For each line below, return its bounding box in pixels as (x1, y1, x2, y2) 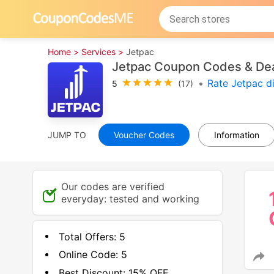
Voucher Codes (114, 130, 175, 140)
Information (214, 130, 260, 140)
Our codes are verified (61, 180, 165, 193)
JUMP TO (48, 130, 87, 140)
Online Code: (58, 248, 118, 261)
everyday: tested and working (61, 193, 199, 205)
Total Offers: (58, 230, 116, 243)
